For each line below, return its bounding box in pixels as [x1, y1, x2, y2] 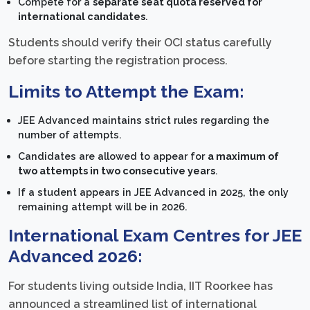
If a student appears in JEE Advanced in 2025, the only [18, 185, 289, 198]
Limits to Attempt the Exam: [8, 80, 244, 102]
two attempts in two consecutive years [18, 164, 216, 176]
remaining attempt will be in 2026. [18, 200, 188, 212]
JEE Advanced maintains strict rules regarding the [18, 113, 270, 126]
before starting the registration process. [8, 53, 228, 67]
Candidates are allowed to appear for [18, 149, 208, 162]
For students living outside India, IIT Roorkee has [8, 279, 273, 293]
